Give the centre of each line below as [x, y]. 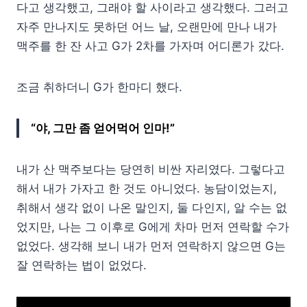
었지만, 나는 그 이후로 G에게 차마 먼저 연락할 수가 [153, 226]
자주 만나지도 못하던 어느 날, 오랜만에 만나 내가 [147, 26]
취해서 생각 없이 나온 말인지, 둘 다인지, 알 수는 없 [152, 207]
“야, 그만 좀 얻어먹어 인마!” [103, 128]
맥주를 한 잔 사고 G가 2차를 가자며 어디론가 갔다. [150, 46]
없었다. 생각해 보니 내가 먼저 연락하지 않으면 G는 [151, 246]
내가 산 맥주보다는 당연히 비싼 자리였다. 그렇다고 [151, 169]
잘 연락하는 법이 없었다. [82, 265]
